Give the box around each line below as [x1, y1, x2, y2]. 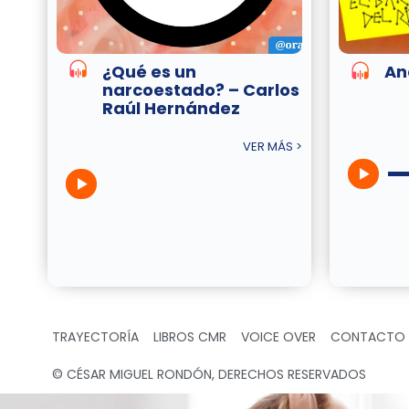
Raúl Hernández [102, 97, 240, 121]
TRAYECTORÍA [52, 328, 139, 347]
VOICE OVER [241, 328, 316, 347]
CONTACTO [330, 328, 405, 347]
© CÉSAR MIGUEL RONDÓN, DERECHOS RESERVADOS [52, 365, 366, 384]
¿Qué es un [102, 60, 196, 84]
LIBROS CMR [153, 328, 226, 347]
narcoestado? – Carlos [102, 79, 299, 102]
